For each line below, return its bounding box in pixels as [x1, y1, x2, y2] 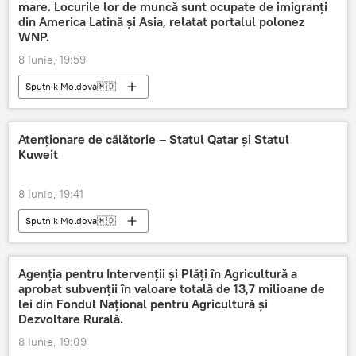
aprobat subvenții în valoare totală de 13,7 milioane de [18, 280, 325, 296]
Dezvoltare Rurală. [18, 310, 123, 327]
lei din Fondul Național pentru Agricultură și [18, 295, 268, 311]
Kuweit [18, 145, 58, 162]
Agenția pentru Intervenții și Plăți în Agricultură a [18, 265, 297, 281]
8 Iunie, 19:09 [18, 334, 87, 349]
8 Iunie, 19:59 [18, 52, 86, 67]
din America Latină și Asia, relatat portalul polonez [18, 13, 304, 29]
